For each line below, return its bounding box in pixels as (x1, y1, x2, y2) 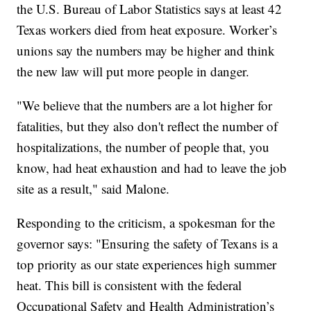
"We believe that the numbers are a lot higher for (17, 96, 273, 114)
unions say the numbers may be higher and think (17, 41, 276, 59)
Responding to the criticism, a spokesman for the (17, 213, 276, 231)
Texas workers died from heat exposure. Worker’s (17, 20, 278, 38)
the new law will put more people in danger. (17, 62, 250, 80)
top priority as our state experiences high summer (17, 255, 277, 273)
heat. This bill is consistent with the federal (17, 276, 242, 294)
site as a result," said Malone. (17, 179, 170, 197)
